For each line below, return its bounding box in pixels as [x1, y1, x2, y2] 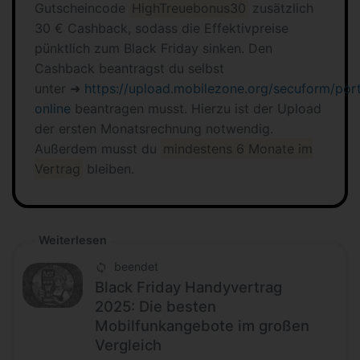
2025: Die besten [95, 297, 216, 316]
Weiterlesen [39, 233, 107, 247]
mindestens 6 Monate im [163, 141, 313, 157]
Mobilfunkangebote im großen [95, 317, 309, 335]
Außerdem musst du [35, 141, 161, 157]
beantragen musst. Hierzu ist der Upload [71, 100, 321, 117]
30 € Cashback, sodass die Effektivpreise [35, 20, 288, 36]
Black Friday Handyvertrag [95, 278, 282, 297]
